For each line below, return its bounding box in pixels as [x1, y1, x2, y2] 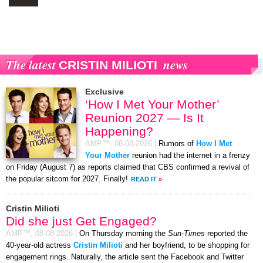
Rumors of [159, 139, 196, 148]
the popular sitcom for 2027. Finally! [6, 174, 128, 183]
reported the [205, 229, 248, 238]
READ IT [131, 175, 157, 183]
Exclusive [85, 86, 124, 96]
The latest [6, 55, 59, 73]
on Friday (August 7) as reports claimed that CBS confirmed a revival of [6, 163, 249, 171]
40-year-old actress [6, 241, 73, 249]
